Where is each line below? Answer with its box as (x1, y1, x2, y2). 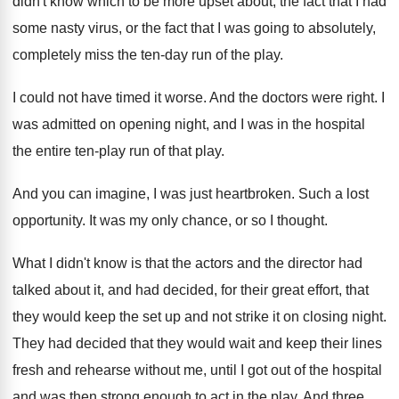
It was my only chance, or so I (89, 213, 273, 228)
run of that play (129, 143, 221, 159)
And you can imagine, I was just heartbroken (12, 186, 291, 201)
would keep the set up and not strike (43, 309, 269, 324)
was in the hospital (248, 117, 365, 132)
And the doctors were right (209, 90, 374, 105)
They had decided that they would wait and (12, 336, 282, 351)
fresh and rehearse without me (12, 362, 203, 378)
